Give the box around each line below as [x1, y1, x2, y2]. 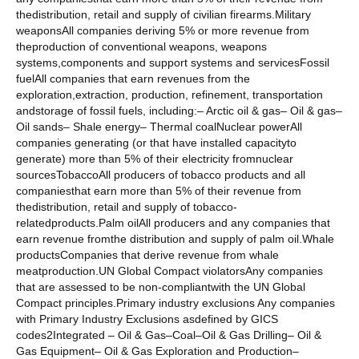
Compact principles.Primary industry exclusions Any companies [16, 296, 335, 310]
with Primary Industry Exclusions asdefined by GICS [16, 313, 278, 326]
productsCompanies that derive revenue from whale [16, 248, 279, 262]
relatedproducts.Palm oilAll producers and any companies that [16, 216, 330, 230]
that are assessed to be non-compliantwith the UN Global [16, 280, 305, 294]
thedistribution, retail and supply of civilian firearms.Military [16, 8, 311, 22]
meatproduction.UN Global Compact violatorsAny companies [16, 264, 323, 278]
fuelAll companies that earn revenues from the [16, 72, 250, 86]
